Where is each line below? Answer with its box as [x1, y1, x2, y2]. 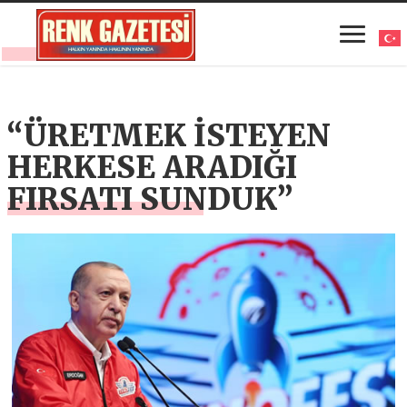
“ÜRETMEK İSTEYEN [7, 116, 332, 154]
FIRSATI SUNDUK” [7, 180, 293, 218]
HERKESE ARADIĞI [7, 148, 298, 186]
